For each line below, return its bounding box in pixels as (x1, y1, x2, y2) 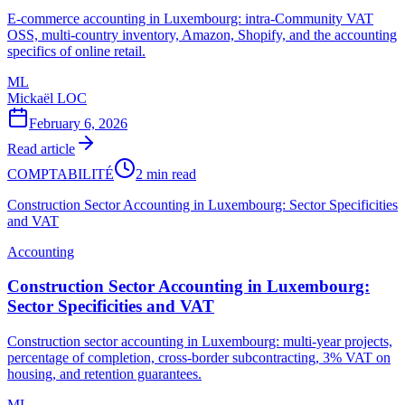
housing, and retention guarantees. (7, 365, 202, 381)
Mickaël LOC (7, 89, 87, 106)
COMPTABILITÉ (7, 165, 114, 182)
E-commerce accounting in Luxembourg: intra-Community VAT (7, 10, 373, 26)
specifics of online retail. (7, 42, 146, 59)
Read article (7, 140, 75, 156)
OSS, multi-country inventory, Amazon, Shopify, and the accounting (7, 26, 397, 42)
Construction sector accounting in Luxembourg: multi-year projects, (7, 333, 392, 349)
